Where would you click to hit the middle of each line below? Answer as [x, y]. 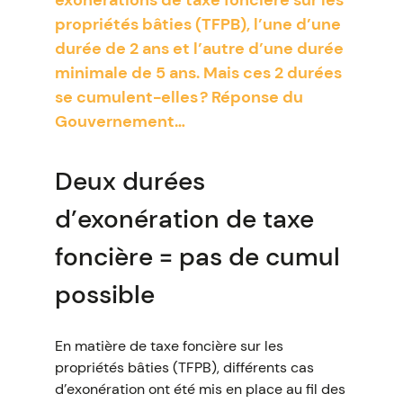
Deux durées [130, 181]
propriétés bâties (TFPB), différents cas [184, 367]
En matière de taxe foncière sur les [169, 346]
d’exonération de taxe [184, 219]
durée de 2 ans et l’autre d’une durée [199, 49]
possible [104, 295]
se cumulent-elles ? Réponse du [179, 97]
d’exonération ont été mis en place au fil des [200, 389]
